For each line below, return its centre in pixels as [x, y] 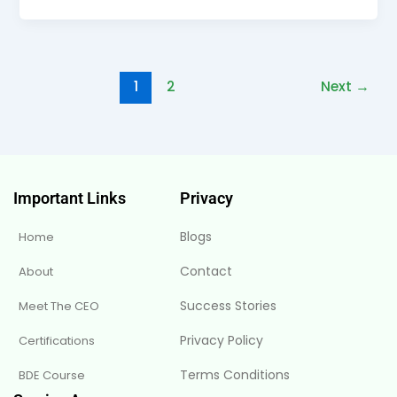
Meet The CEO [59, 307]
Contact [206, 272]
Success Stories [229, 306]
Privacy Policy [222, 341]
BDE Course [52, 376]
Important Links [70, 198]
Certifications [57, 341]
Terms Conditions [235, 375]
